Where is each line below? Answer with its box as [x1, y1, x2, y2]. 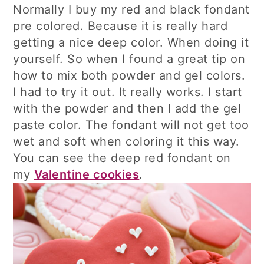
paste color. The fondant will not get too [13, 118, 249, 133]
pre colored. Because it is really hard [13, 19, 228, 34]
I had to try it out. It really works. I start [13, 85, 242, 100]
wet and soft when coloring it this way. [13, 134, 240, 149]
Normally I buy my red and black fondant [13, 2, 250, 17]
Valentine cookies [34, 167, 140, 182]
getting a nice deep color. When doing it [13, 35, 249, 50]
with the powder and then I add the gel [13, 101, 242, 116]
